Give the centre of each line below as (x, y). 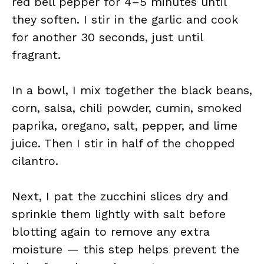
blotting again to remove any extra (111, 232)
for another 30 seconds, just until (107, 37)
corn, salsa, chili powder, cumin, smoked (127, 108)
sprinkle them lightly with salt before (119, 214)
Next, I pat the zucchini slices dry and (120, 196)
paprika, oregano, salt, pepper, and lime (125, 126)
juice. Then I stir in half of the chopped (123, 143)
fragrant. (36, 55)
